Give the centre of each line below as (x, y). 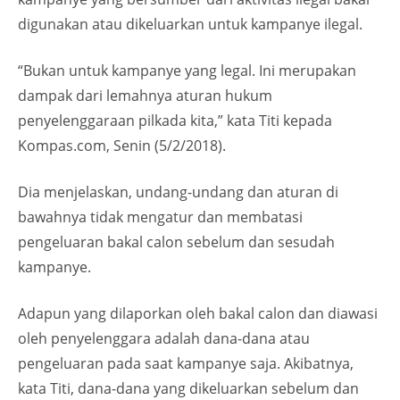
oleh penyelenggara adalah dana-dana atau (164, 338)
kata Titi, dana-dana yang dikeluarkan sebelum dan (188, 388)
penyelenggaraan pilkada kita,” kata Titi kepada (175, 120)
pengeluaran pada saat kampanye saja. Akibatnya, (186, 363)
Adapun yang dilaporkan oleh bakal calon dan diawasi (198, 313)
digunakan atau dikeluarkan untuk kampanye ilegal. (190, 24)
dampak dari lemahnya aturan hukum (145, 95)
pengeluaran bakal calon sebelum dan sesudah (176, 242)
